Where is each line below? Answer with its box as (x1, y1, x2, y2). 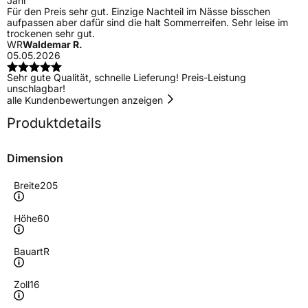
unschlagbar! (7, 82, 65, 95)
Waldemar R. (23, 38, 82, 51)
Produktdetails (7, 115, 102, 132)
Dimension (7, 151, 63, 166)
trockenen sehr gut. (7, 27, 95, 40)
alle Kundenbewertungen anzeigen (7, 94, 166, 107)
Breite (14, 179, 40, 192)
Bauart (14, 245, 43, 258)
